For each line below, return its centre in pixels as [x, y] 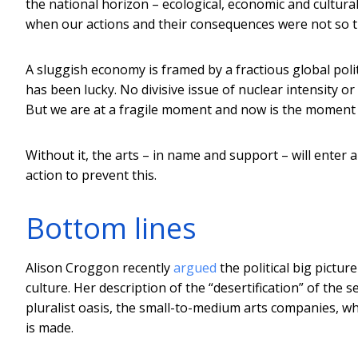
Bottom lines [111, 228]
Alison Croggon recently [99, 267]
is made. [50, 327]
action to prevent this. [91, 175]
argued [195, 267]
